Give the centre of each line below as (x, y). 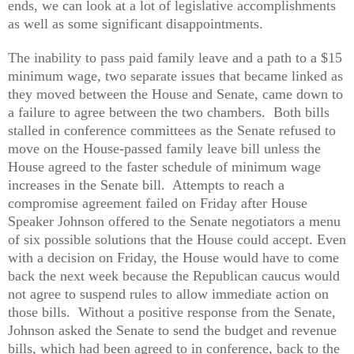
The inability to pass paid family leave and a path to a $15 (175, 57)
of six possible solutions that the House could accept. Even (177, 239)
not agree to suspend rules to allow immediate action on (168, 294)
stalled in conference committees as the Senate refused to (172, 130)
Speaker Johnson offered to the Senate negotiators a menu (174, 221)
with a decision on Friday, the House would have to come (173, 257)
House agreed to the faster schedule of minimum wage (164, 166)
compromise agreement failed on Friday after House (158, 203)
